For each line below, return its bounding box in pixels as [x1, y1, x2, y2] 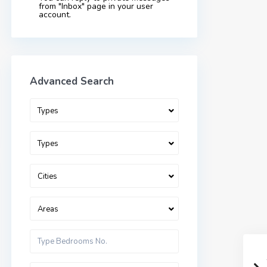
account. [39, 9, 71, 21]
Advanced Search [30, 74, 114, 89]
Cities [38, 171, 57, 182]
